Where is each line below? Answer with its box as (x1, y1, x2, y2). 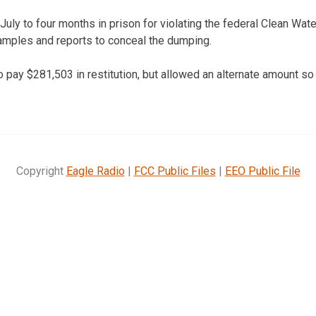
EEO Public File (224, 164, 300, 178)
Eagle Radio (66, 164, 125, 178)
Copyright (16, 164, 66, 178)
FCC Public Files (133, 164, 216, 178)
